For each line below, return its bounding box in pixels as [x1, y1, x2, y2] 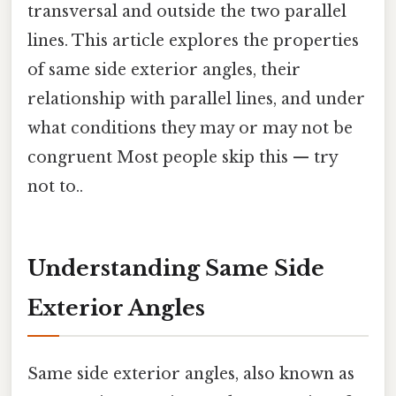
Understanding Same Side [27, 255, 324, 281]
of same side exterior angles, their [27, 59, 301, 80]
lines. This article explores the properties [27, 30, 359, 50]
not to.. [27, 176, 83, 196]
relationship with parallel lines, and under [27, 88, 365, 109]
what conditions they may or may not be [27, 118, 353, 138]
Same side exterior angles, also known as [27, 363, 354, 384]
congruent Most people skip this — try [27, 147, 338, 167]
